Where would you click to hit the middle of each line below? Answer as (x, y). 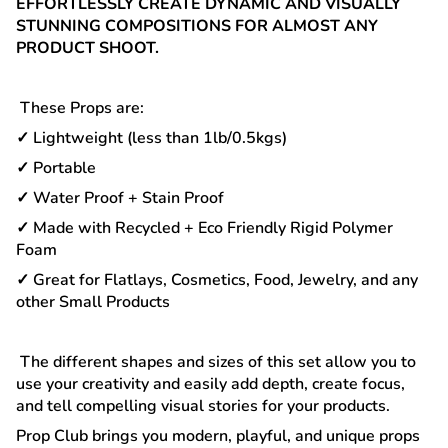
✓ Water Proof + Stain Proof (120, 198)
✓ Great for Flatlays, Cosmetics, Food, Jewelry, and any (217, 280)
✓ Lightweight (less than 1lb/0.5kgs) (151, 138)
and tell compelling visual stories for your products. (205, 406)
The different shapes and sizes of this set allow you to (216, 362)
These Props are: (80, 108)
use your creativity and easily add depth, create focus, (210, 384)
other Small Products (93, 302)
